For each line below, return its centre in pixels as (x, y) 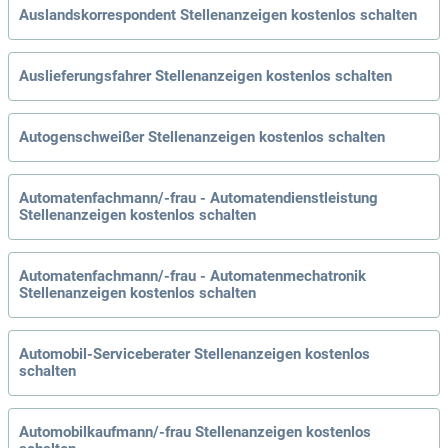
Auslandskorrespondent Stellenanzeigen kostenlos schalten (218, 15)
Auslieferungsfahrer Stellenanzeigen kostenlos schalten (205, 76)
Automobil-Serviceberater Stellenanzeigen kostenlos (194, 354)
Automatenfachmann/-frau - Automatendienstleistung (198, 198)
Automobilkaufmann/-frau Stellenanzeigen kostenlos (195, 432)
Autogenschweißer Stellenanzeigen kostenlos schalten (202, 137)
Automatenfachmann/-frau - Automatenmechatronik (192, 276)
